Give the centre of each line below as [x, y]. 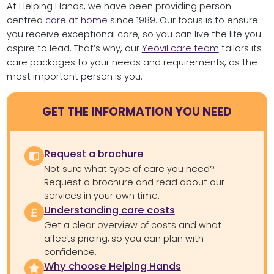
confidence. [70, 252]
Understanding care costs [109, 210]
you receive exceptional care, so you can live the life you [134, 34]
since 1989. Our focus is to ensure [183, 20]
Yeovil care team [180, 48]
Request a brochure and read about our [134, 182]
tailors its [240, 48]
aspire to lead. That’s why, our [74, 48]
